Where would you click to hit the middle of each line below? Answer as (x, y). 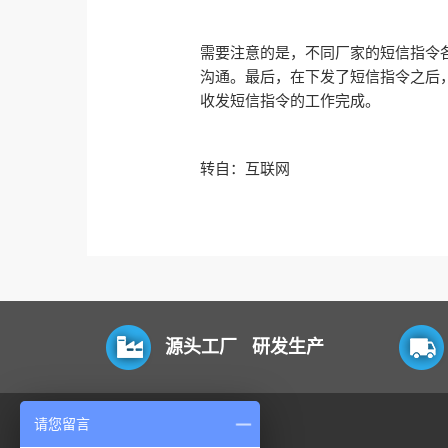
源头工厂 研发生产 (244, 346)
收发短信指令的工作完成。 (289, 100)
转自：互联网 (244, 168)
